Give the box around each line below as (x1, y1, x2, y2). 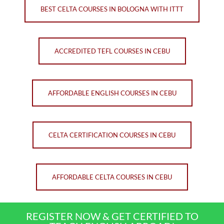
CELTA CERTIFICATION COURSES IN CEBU (48, 131, 175, 139)
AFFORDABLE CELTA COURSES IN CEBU (52, 173, 172, 181)
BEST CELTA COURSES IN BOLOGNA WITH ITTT (40, 5, 183, 13)
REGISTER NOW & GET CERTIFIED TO (25, 210, 198, 222)
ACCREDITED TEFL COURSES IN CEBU (54, 47, 170, 55)
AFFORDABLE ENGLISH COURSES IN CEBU (47, 89, 176, 97)
